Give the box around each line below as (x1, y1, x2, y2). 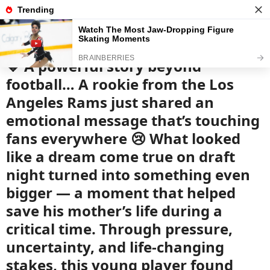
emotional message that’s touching (6, 110, 260, 130)
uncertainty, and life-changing (6, 237, 224, 257)
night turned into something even (6, 165, 250, 184)
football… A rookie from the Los (6, 74, 234, 94)
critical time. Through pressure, (6, 219, 233, 239)
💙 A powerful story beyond (6, 56, 201, 76)
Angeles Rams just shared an (6, 92, 214, 112)
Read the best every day (15, 22, 112, 33)
